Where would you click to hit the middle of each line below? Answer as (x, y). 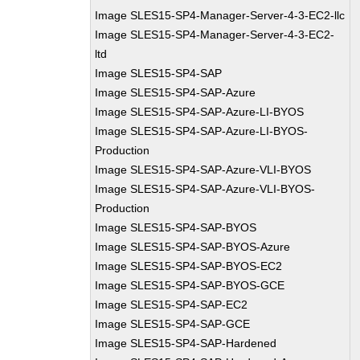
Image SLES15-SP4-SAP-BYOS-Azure (193, 247)
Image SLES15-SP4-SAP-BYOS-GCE (190, 285)
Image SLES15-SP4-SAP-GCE (173, 324)
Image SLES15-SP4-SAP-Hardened (186, 343)
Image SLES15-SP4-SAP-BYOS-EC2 (189, 266)
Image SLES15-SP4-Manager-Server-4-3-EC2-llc (220, 15)
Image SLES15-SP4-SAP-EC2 (172, 305)
